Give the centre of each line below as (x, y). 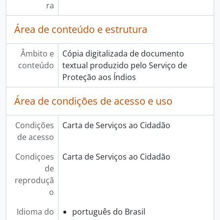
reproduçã (34, 180)
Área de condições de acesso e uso (93, 101)
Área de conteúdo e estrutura (81, 29)
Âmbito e (37, 54)
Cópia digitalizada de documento (123, 54)
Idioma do (35, 212)
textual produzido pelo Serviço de (124, 65)
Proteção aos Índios (99, 77)
